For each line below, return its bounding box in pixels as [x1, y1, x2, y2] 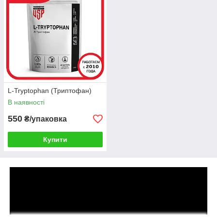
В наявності [8, 98, 45, 106]
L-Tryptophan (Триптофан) [8, 87, 92, 94]
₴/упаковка [22, 115, 67, 123]
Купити [43, 136, 67, 143]
